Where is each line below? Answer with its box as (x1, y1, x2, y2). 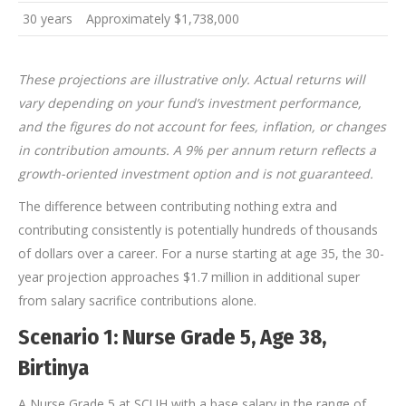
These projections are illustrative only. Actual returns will (18, 71, 365, 89)
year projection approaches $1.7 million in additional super (18, 268, 360, 286)
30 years (23, 10, 72, 28)
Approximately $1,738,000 (86, 10, 239, 28)
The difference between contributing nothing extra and (18, 198, 337, 216)
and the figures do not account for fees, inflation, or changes (18, 118, 386, 136)
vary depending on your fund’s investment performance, (18, 94, 362, 112)
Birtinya (18, 355, 89, 382)
